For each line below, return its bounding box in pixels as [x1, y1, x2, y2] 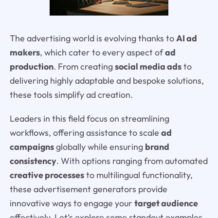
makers [9, 47, 40, 58]
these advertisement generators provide [9, 183, 167, 195]
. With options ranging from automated [56, 155, 208, 166]
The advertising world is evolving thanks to [9, 33, 176, 44]
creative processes [9, 169, 84, 181]
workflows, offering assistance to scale [9, 127, 161, 138]
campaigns [9, 141, 54, 152]
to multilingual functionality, [84, 169, 193, 181]
